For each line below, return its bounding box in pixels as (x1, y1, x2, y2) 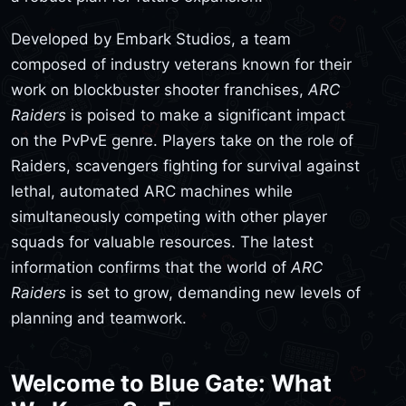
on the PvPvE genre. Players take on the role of (11, 131, 353, 150)
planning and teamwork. (11, 309, 187, 328)
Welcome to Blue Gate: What (11, 369, 332, 398)
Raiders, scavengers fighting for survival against (11, 157, 360, 176)
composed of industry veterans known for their (11, 55, 352, 74)
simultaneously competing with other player (11, 208, 327, 227)
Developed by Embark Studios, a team (11, 30, 291, 49)
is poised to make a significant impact (66, 106, 345, 125)
